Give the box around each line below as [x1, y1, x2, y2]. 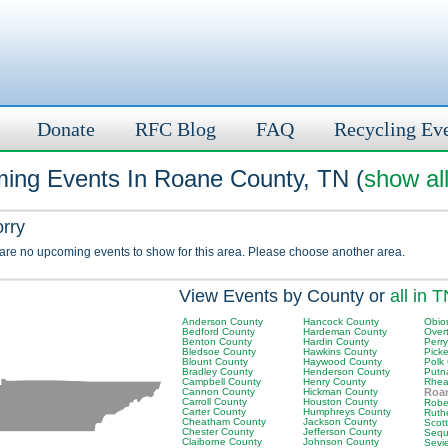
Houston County [303, 396, 378, 407]
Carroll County [182, 396, 247, 407]
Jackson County [303, 416, 377, 427]
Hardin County [303, 336, 369, 347]
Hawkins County [303, 346, 377, 357]
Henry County [303, 376, 366, 387]
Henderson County [303, 366, 390, 377]
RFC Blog [135, 118, 216, 140]
